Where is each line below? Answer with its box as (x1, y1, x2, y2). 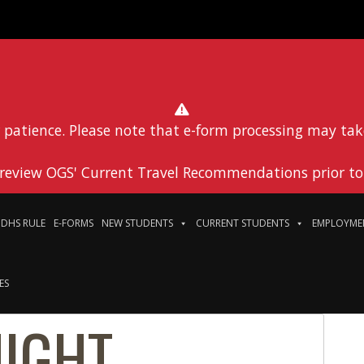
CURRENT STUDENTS (196, 216, 290, 230)
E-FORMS (54, 216, 94, 230)
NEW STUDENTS (102, 216, 174, 230)
